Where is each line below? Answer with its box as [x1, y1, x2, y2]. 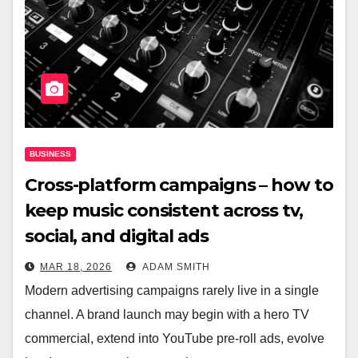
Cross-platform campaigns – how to [25, 174, 333, 197]
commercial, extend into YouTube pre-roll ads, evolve [25, 332, 324, 346]
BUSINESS [30, 149, 71, 159]
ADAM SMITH [140, 261, 210, 273]
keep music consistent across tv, [25, 200, 303, 222]
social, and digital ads [25, 225, 209, 248]
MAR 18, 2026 [40, 261, 112, 273]
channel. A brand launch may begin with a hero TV [25, 308, 309, 322]
